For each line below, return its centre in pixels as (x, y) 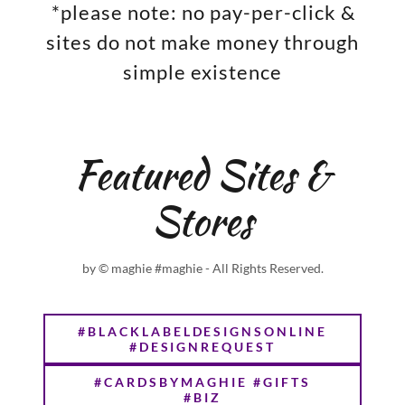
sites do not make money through (202, 42)
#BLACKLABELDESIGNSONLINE (202, 331)
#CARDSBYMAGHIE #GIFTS (202, 381)
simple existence (202, 71)
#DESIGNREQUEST (202, 346)
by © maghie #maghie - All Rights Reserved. (202, 268)
